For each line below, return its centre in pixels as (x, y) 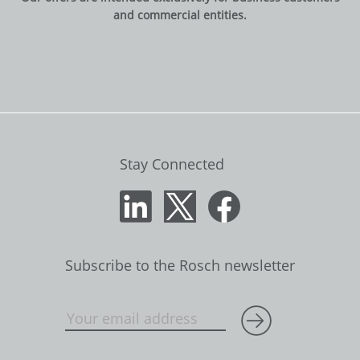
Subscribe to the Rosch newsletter (180, 265)
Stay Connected (172, 164)
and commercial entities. (180, 15)
